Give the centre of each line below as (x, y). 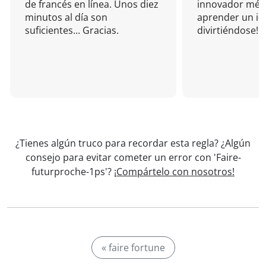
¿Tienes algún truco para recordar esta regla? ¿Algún (133, 143)
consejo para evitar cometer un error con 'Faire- (133, 157)
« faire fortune (133, 248)
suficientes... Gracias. (72, 30)
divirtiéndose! (228, 30)
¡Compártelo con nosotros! (174, 172)
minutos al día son (66, 17)
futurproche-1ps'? (73, 172)
